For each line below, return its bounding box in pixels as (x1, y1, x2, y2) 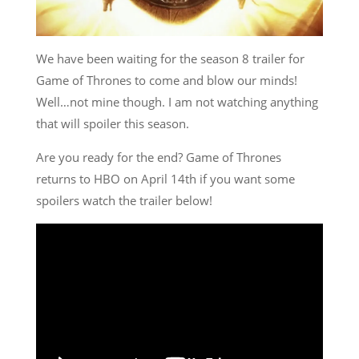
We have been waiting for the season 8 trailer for (35, 50, 305, 67)
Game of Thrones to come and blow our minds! (35, 71, 297, 88)
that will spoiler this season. (35, 115, 192, 131)
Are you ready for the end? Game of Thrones (35, 148, 281, 165)
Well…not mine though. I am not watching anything (35, 93, 318, 110)
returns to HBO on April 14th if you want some (35, 170, 295, 187)
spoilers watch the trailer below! (35, 192, 212, 208)
